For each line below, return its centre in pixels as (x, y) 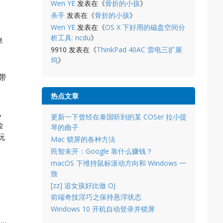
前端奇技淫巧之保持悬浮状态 (96, 197)
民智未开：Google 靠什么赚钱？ (102, 151)
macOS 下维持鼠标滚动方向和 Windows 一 (118, 163)
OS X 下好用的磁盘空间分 (145, 27)
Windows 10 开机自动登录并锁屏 (103, 209)
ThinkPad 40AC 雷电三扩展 (139, 49)
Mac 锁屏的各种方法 (83, 139)
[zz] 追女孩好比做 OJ (83, 185)
